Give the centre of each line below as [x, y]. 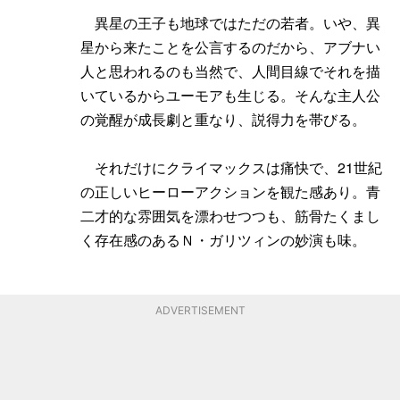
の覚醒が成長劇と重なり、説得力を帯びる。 [223, 119]
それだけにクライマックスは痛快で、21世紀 [231, 167]
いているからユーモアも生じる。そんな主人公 [230, 95]
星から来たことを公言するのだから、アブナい [230, 46]
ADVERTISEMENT [200, 310]
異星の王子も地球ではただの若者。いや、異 [230, 22]
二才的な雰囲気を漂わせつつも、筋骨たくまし [230, 215]
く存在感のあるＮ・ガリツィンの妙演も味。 [223, 239]
